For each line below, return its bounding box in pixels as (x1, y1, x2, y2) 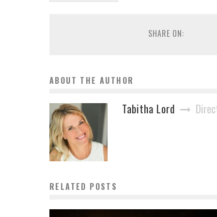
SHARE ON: (148, 27, 184, 39)
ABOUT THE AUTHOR (49, 74, 134, 86)
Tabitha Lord (122, 100, 175, 116)
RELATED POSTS (49, 180, 118, 192)
